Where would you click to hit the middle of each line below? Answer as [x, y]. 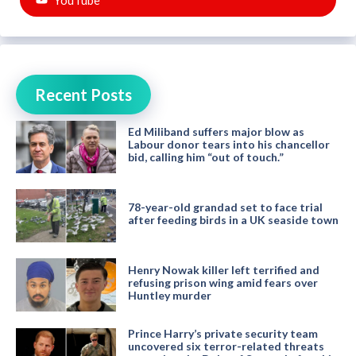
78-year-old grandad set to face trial [225, 207]
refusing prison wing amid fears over [222, 282]
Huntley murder [169, 295]
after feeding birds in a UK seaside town [233, 220]
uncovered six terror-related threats [226, 346]
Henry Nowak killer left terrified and [223, 269]
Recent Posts [83, 94]
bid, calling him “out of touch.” [205, 157]
